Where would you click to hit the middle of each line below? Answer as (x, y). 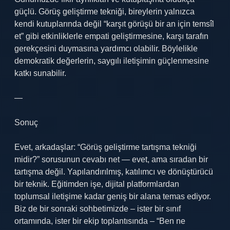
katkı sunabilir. (40, 73)
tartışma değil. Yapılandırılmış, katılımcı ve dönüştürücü (114, 172)
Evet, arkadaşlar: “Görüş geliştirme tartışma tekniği (106, 147)
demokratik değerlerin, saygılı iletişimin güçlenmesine (112, 61)
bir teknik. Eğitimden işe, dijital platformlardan (97, 184)
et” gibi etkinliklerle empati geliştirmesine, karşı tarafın (111, 36)
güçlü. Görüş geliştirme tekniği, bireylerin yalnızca (104, 12)
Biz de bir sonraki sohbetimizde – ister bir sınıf (98, 209)
